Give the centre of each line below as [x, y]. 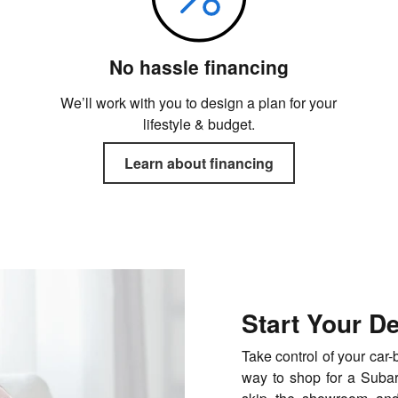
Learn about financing [199, 163]
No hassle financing [199, 66]
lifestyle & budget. [199, 123]
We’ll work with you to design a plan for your [199, 102]
